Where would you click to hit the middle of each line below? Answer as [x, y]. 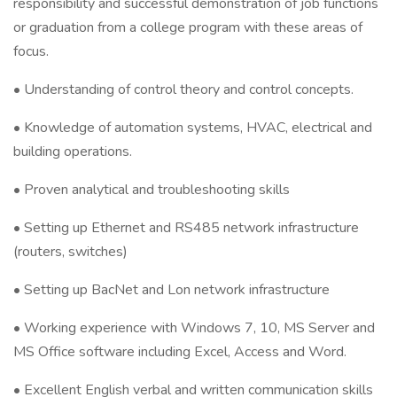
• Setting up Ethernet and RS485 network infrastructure [186, 228]
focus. [31, 51]
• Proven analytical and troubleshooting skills [152, 190]
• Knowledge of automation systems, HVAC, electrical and [193, 128]
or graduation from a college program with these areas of [188, 27]
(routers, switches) [70, 252]
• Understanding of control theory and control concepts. [183, 90]
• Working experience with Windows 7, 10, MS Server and [194, 328]
